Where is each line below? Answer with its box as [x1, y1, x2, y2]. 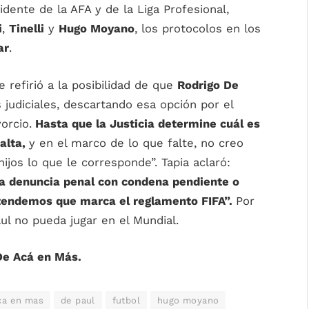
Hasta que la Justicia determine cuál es [32, 117, 260, 130]
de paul [60, 295, 95, 306]
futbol [112, 295, 141, 306]
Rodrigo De [177, 78, 239, 92]
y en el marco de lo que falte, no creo [29, 136, 243, 150]
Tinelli [9, 22, 44, 35]
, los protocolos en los [134, 22, 261, 35]
